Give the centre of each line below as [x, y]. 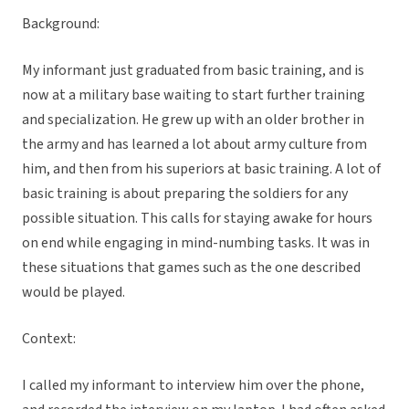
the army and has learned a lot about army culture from [194, 145]
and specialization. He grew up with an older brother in [193, 120]
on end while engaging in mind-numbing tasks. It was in [196, 243]
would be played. [73, 293]
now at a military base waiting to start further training [194, 95]
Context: [49, 339]
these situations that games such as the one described [191, 268]
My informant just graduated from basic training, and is [193, 71]
